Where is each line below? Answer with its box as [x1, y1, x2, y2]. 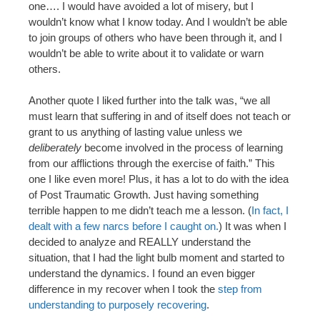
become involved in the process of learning [81, 141, 283, 154]
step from [218, 283, 262, 296]
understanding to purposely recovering [29, 299, 206, 311]
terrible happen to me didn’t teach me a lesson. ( [29, 204, 251, 217]
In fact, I [251, 204, 289, 217]
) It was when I [219, 220, 286, 233]
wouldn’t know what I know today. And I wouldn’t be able [29, 15, 287, 28]
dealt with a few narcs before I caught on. [29, 220, 219, 233]
